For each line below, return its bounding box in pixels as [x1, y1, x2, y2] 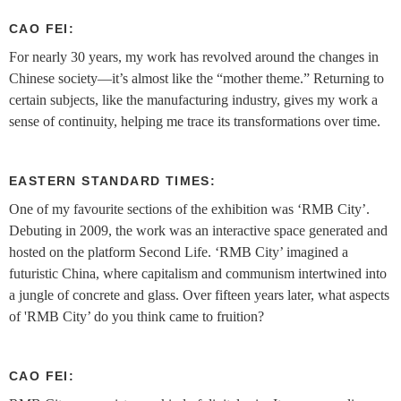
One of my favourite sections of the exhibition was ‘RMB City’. [9, 201, 370, 218]
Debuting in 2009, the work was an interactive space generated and [9, 223, 388, 239]
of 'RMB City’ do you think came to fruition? [9, 309, 268, 325]
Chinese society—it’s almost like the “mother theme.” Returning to [9, 71, 384, 87]
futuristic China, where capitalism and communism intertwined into [9, 266, 387, 282]
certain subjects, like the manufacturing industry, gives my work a [9, 92, 378, 108]
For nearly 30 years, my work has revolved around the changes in [9, 49, 379, 65]
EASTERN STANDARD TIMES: [9, 174, 217, 189]
